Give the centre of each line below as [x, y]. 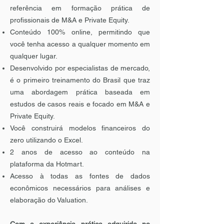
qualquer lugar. [34, 56]
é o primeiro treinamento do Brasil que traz [80, 80]
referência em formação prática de [80, 8]
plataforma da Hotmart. [47, 164]
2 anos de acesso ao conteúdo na [80, 152]
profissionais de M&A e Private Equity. [70, 20]
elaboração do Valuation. [49, 200]
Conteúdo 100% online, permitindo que [80, 32]
